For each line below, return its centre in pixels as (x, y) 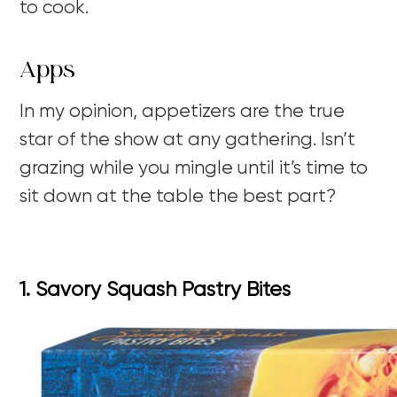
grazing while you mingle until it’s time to (194, 169)
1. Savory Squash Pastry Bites (156, 291)
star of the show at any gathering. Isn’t (188, 141)
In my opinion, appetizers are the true (183, 113)
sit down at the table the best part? (178, 198)
